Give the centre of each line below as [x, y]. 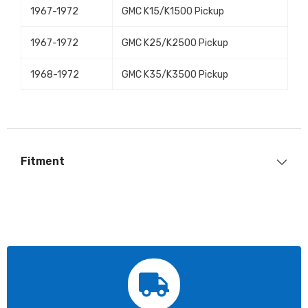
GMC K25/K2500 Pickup [175, 43]
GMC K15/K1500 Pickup [173, 12]
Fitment [43, 162]
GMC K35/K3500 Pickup [175, 75]
